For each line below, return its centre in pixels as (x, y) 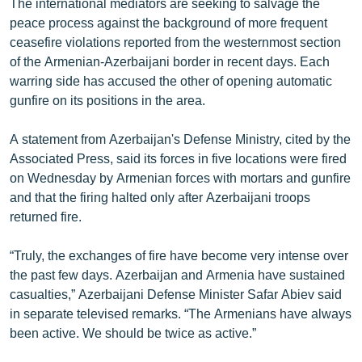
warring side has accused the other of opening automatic (171, 80)
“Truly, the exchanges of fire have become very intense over (179, 255)
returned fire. (46, 216)
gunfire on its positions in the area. (107, 99)
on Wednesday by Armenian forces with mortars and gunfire (180, 177)
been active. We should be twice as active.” (133, 332)
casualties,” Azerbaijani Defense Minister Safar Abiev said (176, 293)
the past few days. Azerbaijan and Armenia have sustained (177, 274)
